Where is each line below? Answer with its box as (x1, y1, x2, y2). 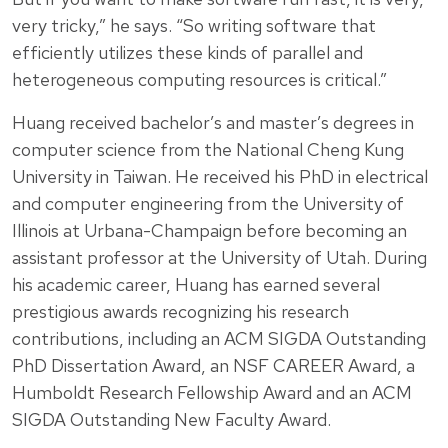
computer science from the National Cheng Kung (12, 137, 404, 161)
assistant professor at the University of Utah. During (12, 245, 427, 269)
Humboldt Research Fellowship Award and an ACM (12, 380, 412, 404)
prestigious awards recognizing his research (12, 299, 349, 323)
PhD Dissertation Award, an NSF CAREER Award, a (12, 353, 415, 377)
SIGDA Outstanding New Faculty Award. (12, 407, 331, 431)
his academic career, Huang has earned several (12, 272, 380, 296)
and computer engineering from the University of (12, 191, 404, 215)
